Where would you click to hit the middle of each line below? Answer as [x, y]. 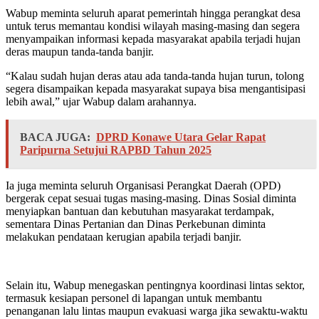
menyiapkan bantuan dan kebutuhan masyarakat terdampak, [140, 211]
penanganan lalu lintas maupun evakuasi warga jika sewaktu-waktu [157, 311]
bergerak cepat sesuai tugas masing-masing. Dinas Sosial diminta [151, 199]
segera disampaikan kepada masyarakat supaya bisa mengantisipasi [156, 89]
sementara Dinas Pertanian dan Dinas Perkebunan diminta [136, 224]
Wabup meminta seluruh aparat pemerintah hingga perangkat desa [153, 14]
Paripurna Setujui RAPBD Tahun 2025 [116, 150]
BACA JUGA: [55, 137]
